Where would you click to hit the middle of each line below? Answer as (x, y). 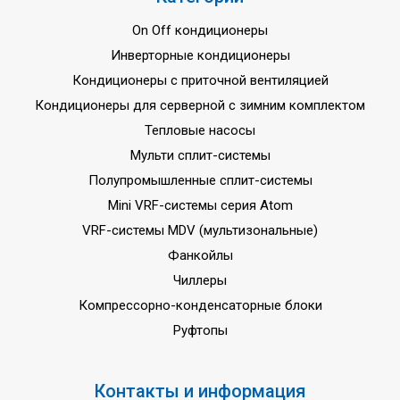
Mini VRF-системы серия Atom (200, 206)
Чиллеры (200, 281)
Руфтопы (200, 331)
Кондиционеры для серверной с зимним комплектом (200, 106)
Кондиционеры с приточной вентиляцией (200, 81)
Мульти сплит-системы (200, 156)
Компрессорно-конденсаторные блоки (200, 306)
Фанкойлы (200, 256)
